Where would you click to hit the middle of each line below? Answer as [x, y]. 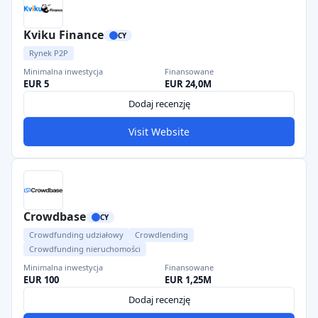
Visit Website [159, 132]
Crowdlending [161, 235]
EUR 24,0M [188, 84]
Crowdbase [55, 216]
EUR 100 [41, 280]
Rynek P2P [49, 53]
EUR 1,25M [188, 280]
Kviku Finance [64, 35]
